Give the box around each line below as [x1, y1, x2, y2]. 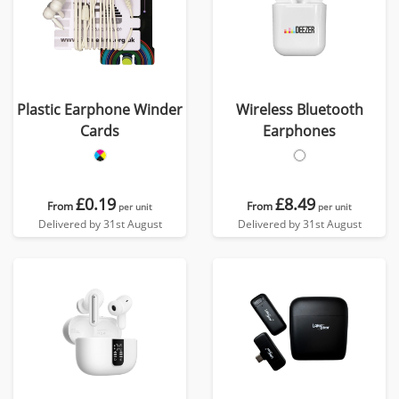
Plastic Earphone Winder [17, 100, 183, 119]
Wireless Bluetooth [235, 100, 363, 119]
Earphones [263, 121, 336, 141]
